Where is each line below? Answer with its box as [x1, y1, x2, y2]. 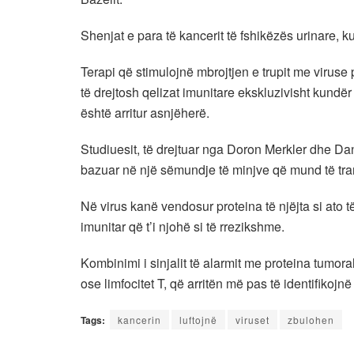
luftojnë [179, 312, 217, 326]
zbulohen [288, 312, 334, 326]
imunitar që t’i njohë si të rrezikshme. [81, 217, 284, 235]
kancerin [118, 312, 161, 326]
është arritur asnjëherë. [81, 103, 209, 122]
